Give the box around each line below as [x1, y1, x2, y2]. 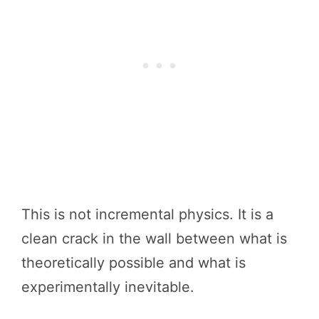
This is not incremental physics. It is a [21, 205, 273, 223]
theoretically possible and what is [21, 253, 246, 271]
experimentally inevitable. [21, 278, 194, 296]
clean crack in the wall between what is [21, 229, 287, 247]
